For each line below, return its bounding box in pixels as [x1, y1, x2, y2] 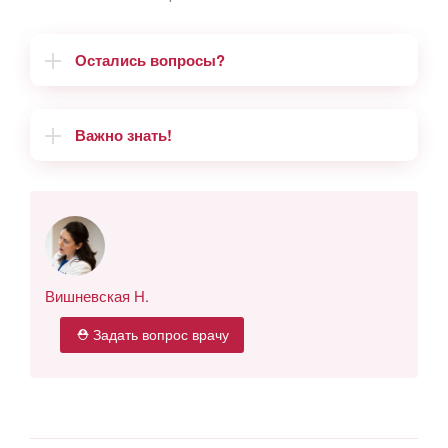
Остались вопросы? [75, 49, 225, 72]
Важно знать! [75, 123, 172, 146]
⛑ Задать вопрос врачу [75, 324, 229, 345]
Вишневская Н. [45, 284, 149, 306]
